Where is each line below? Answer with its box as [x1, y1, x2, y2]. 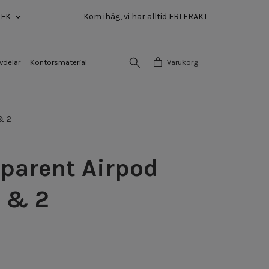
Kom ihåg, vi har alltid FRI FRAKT [83, 11, 208, 22]
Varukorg [167, 57, 198, 67]
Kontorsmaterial [29, 57, 87, 67]
